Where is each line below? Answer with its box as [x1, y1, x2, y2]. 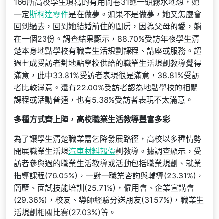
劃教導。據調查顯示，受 [115, 146, 201, 156]
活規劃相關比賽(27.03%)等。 [14, 207, 116, 217]
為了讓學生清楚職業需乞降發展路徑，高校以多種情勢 [14, 134, 201, 144]
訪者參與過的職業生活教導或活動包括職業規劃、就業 [14, 158, 201, 168]
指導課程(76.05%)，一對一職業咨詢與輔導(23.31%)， [14, 171, 204, 180]
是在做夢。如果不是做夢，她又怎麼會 [68, 9, 201, 19]
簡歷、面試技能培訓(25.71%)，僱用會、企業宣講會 [14, 183, 194, 193]
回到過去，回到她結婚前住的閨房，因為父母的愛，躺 [14, 22, 201, 31]
